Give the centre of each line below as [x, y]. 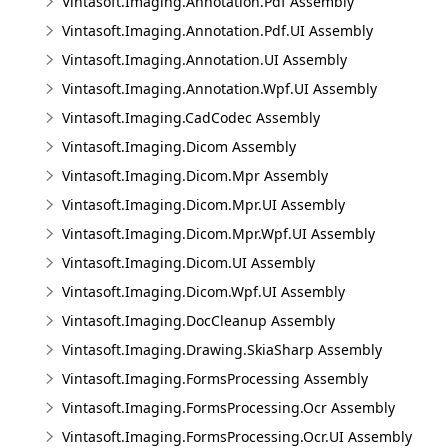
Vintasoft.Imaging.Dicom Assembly [179, 146]
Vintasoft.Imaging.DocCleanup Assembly [198, 320]
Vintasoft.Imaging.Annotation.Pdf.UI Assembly [217, 30]
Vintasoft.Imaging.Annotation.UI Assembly [204, 59]
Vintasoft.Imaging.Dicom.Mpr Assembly [195, 175]
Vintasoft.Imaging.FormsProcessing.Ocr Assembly [228, 407]
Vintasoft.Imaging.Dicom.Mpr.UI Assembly [203, 204]
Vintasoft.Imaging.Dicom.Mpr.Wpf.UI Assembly [218, 233]
